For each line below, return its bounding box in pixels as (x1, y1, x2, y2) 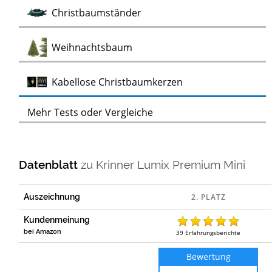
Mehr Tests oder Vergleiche (27, 106, 154, 120)
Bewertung (186, 250, 231, 262)
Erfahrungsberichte (185, 228, 241, 237)
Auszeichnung (24, 191, 81, 202)
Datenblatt (19, 157, 81, 171)
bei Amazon (24, 227, 62, 236)
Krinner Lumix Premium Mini (96, 157, 246, 171)
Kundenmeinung (24, 214, 90, 225)
